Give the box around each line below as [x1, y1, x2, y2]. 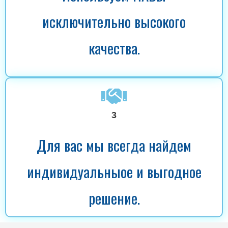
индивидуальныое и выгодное [26, 160, 202, 182]
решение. [88, 187, 140, 209]
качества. [88, 37, 140, 59]
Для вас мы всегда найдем [37, 134, 191, 156]
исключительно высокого [42, 10, 186, 32]
